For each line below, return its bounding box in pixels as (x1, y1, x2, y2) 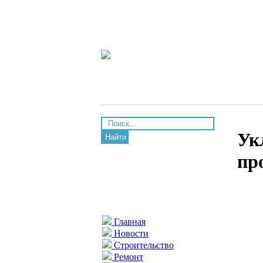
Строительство (112, 240, 174, 250)
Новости (112, 228, 149, 238)
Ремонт (112, 252, 143, 262)
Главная (112, 217, 146, 227)
